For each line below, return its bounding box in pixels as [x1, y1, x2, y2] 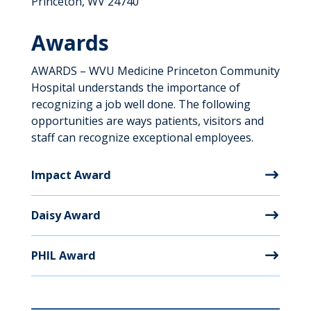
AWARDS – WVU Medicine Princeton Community [31, 63, 280, 78]
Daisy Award [31, 208, 101, 223]
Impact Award [31, 167, 111, 183]
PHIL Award [31, 248, 96, 263]
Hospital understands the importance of [31, 80, 240, 95]
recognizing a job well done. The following [31, 96, 251, 112]
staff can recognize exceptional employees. [31, 130, 253, 145]
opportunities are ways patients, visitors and [31, 113, 264, 128]
